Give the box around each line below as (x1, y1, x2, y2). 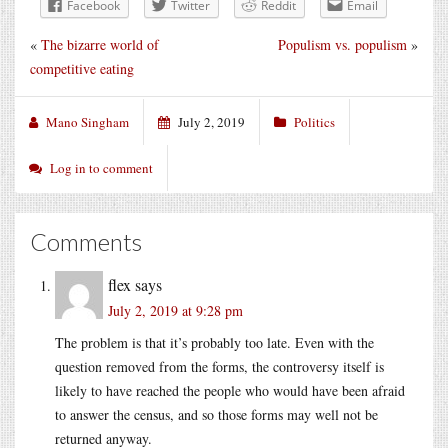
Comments (30, 226, 142, 256)
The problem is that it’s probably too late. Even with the (55, 332, 374, 352)
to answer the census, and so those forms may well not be (55, 404, 378, 424)
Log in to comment (50, 158, 153, 177)
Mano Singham (46, 112, 129, 131)
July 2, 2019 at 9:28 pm (108, 300, 243, 320)
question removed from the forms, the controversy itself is (55, 356, 384, 376)
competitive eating (30, 58, 134, 78)
